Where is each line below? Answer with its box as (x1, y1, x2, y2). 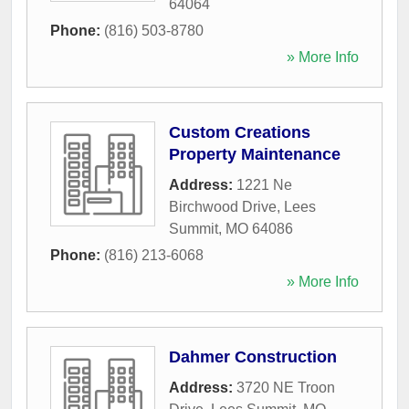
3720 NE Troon (236, 379, 335, 395)
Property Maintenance (169, 144, 341, 163)
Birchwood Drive (169, 198, 277, 215)
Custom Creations (169, 122, 310, 142)
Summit (169, 220, 218, 236)
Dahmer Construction (169, 347, 337, 366)
